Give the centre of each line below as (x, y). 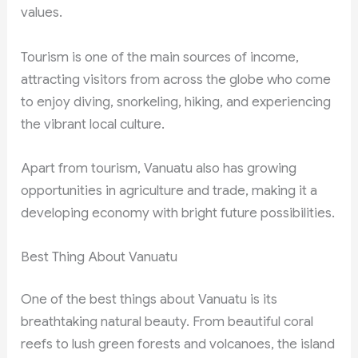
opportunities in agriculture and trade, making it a (169, 190)
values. (42, 13)
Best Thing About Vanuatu (99, 257)
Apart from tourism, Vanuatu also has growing (159, 168)
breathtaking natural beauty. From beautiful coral (167, 322)
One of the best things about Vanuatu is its (149, 300)
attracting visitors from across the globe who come (176, 79)
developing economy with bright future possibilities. (178, 213)
